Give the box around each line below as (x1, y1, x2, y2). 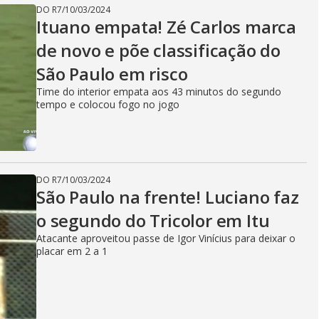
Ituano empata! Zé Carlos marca (36, 15, 296, 38)
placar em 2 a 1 (36, 244, 108, 258)
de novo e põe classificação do (36, 38, 281, 62)
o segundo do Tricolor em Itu (36, 209, 270, 232)
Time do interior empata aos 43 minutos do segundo (36, 85, 281, 98)
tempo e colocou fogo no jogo (36, 98, 179, 111)
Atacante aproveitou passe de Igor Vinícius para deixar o (36, 231, 296, 245)
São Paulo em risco (36, 62, 188, 85)
